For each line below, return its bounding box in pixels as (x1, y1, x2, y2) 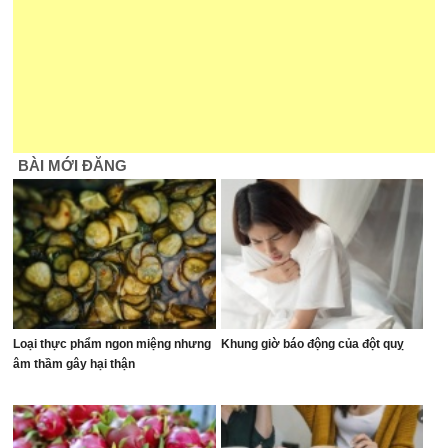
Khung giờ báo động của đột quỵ (220, 337, 404, 351)
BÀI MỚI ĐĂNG (18, 157, 128, 174)
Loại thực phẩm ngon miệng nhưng (13, 337, 212, 351)
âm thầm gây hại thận (13, 357, 136, 371)
